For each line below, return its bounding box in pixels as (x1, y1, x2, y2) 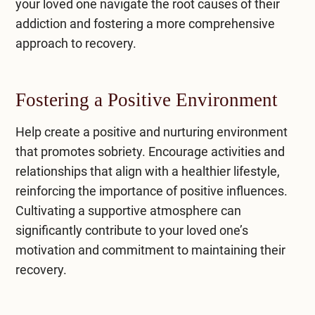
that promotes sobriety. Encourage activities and (15, 143, 285, 159)
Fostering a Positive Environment (15, 89, 278, 110)
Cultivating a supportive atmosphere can (15, 202, 241, 218)
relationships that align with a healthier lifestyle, (15, 163, 280, 179)
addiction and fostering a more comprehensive (15, 15, 275, 31)
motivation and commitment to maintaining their (15, 242, 285, 257)
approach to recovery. (15, 35, 136, 51)
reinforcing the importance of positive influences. (15, 183, 288, 198)
